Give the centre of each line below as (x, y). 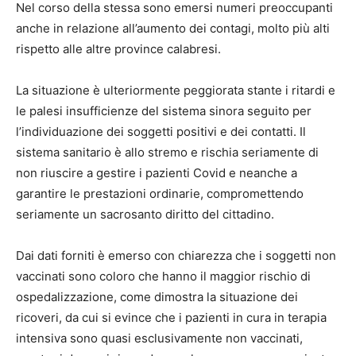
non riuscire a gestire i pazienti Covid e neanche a (157, 173)
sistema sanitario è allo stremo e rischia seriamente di (167, 153)
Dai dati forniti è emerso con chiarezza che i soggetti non (176, 256)
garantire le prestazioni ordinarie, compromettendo (160, 194)
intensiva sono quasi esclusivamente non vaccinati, (159, 339)
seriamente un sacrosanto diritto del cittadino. (145, 215)
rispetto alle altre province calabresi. (118, 49)
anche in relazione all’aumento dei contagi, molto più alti (173, 29)
